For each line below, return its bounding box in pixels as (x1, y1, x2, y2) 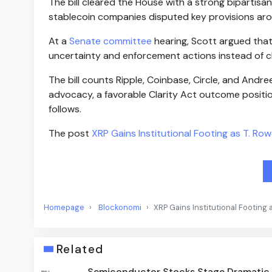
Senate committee (69, 34, 152, 47)
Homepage (44, 202, 84, 212)
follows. (49, 102, 81, 115)
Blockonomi (98, 202, 141, 212)
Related (56, 241, 104, 257)
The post (49, 126, 92, 140)
